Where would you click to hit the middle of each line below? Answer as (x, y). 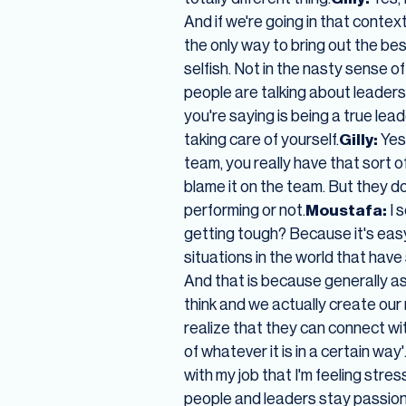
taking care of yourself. (261, 140)
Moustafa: (346, 210)
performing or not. (244, 210)
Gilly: (358, 140)
